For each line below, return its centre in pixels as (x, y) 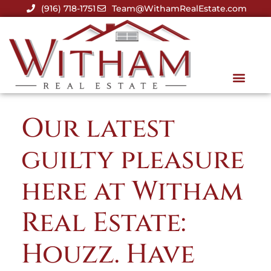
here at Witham (132, 191)
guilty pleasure (133, 160)
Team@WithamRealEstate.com (179, 8)
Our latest (98, 129)
